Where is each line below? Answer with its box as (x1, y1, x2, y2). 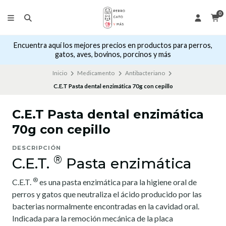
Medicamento (77, 70, 115, 77)
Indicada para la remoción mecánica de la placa (12, 213, 173, 223)
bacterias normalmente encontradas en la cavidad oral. (12, 201, 199, 211)
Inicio (52, 70, 67, 77)
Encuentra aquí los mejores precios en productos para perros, (14, 41, 212, 50)
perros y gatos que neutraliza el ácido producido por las (12, 189, 202, 199)
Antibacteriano (125, 70, 165, 77)
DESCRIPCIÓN (12, 144, 61, 152)
